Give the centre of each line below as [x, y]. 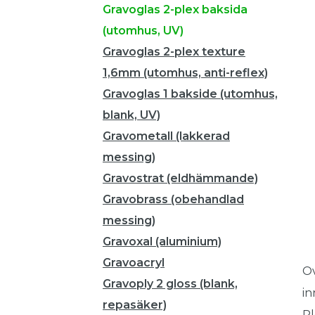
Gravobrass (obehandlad [173, 199]
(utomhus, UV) [143, 31]
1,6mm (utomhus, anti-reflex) [185, 73]
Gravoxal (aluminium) [162, 242]
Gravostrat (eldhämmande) [180, 178]
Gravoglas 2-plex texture [174, 52]
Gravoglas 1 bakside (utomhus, [190, 94]
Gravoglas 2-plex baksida [175, 9]
